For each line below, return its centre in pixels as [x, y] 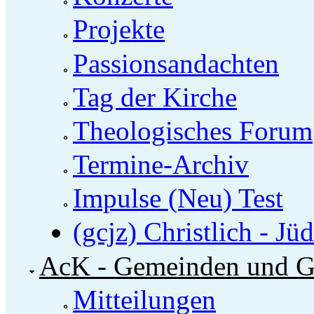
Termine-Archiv [161, 165]
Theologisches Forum [193, 130]
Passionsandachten [176, 63]
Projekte [119, 29]
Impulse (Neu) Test [178, 198]
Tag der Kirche [155, 97]
